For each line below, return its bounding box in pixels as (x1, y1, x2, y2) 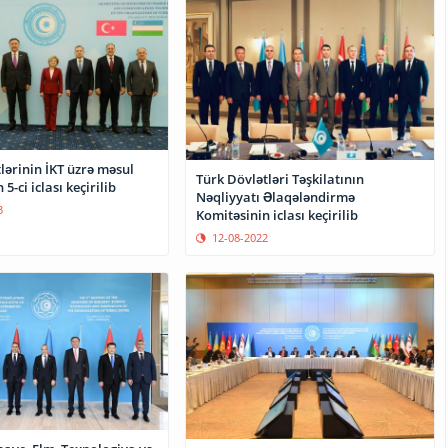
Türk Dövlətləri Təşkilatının (196, 170, 365, 189)
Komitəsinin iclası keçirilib (196, 206, 359, 225)
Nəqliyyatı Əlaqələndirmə (196, 188, 356, 207)
